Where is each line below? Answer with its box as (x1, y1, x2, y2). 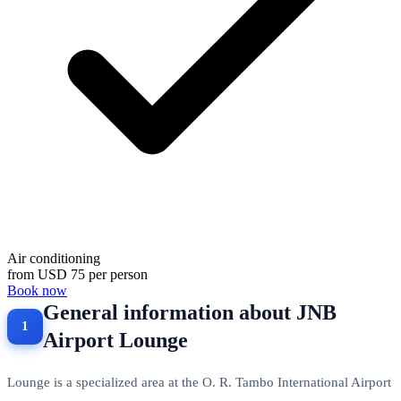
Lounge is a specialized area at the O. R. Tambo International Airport (7, 374, 391, 389)
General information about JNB (43, 300, 337, 324)
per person (89, 266, 148, 282)
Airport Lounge (43, 328, 188, 352)
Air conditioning (7, 250, 100, 266)
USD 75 (38, 266, 85, 282)
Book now (7, 282, 67, 298)
